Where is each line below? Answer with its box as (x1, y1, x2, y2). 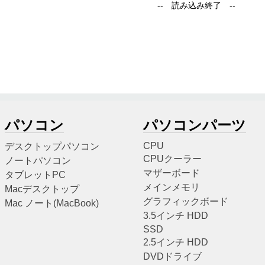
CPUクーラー (143, 153, 202, 164)
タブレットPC (5, 169, 66, 180)
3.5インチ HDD (143, 210, 208, 221)
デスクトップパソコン (5, 141, 99, 151)
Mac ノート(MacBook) (5, 198, 99, 208)
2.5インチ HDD (143, 237, 208, 247)
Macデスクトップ (5, 183, 79, 194)
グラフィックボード (143, 196, 228, 206)
